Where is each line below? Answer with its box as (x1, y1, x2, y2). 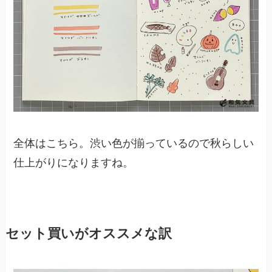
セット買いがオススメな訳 (5, 226, 172, 241)
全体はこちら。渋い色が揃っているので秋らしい (13, 137, 254, 149)
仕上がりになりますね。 (13, 156, 134, 169)
